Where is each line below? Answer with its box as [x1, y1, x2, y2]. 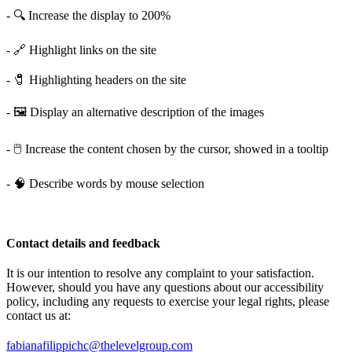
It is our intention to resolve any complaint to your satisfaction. [6, 266, 314, 280]
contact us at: [6, 309, 71, 322]
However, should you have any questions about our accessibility [6, 280, 324, 294]
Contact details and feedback [6, 236, 160, 250]
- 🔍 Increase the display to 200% [6, 9, 170, 22]
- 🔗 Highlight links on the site [6, 43, 156, 57]
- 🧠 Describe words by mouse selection [6, 177, 204, 190]
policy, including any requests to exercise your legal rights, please [6, 295, 329, 308]
